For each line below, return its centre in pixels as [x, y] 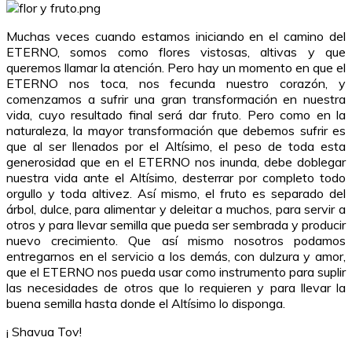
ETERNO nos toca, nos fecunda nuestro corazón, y [176, 84]
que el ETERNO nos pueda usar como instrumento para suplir [176, 272]
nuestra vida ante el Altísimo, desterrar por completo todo [176, 178]
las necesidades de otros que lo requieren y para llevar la [176, 288]
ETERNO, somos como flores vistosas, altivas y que [176, 52]
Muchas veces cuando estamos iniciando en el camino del [176, 37]
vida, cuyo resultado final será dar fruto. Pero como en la [176, 115]
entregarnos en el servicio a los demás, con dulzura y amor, [176, 257]
